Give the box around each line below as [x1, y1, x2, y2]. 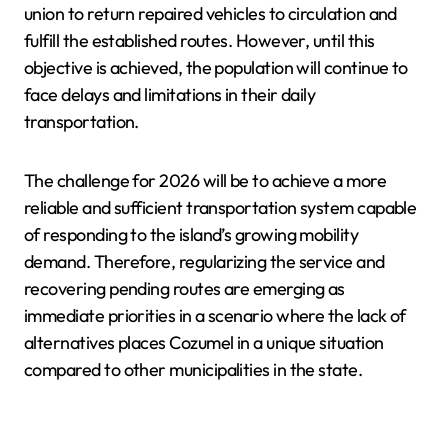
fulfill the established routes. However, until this [24, 28, 375, 52]
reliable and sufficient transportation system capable [24, 195, 417, 219]
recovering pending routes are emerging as [24, 276, 345, 300]
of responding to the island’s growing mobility [24, 222, 359, 246]
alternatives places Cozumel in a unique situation [24, 330, 384, 354]
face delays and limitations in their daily [24, 82, 316, 106]
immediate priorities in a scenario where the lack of [24, 303, 406, 327]
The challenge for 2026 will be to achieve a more [24, 168, 387, 192]
